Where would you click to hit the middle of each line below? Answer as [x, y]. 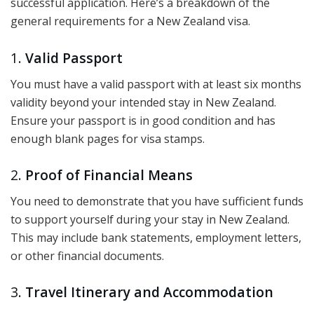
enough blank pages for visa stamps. [108, 138]
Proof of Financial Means [109, 175]
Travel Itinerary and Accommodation [149, 292]
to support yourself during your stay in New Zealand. [150, 219]
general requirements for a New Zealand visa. [130, 21]
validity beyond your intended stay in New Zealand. [143, 102]
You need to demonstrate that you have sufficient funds [157, 201]
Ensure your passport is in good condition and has [143, 120]
